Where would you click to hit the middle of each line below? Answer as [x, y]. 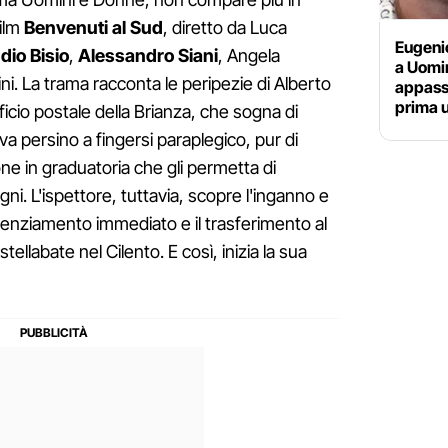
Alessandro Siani [148, 55]
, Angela [249, 55]
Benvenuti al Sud [93, 27]
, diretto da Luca [225, 27]
